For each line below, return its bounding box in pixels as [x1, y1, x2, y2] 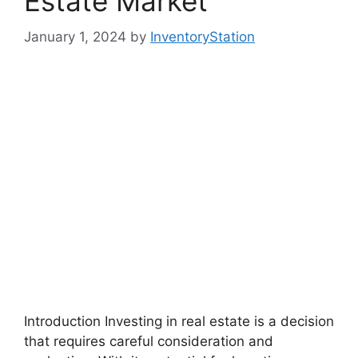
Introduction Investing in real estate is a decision [24, 312, 334, 329]
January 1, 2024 [24, 28, 126, 45]
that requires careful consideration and [24, 332, 273, 349]
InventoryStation [150, 28, 255, 45]
